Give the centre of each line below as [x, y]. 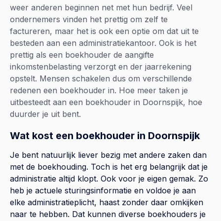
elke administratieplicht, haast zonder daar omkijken [107, 203]
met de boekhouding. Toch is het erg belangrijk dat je [109, 167]
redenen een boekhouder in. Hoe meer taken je [99, 91]
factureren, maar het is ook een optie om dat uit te [104, 31]
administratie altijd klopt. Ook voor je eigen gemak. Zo [109, 179]
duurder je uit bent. [45, 114]
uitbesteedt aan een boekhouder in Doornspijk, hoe [106, 102]
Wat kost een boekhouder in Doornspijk [105, 136]
